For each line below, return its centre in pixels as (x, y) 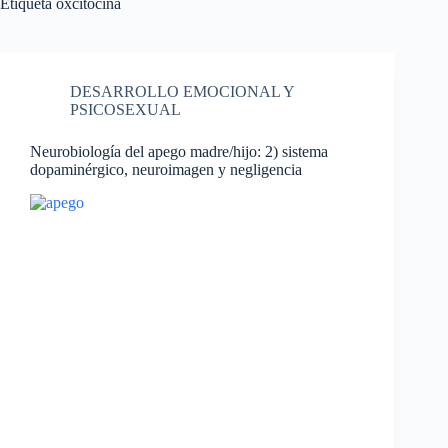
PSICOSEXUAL (125, 109)
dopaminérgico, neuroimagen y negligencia (166, 169)
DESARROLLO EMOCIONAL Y (182, 91)
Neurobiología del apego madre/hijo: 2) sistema (179, 151)
